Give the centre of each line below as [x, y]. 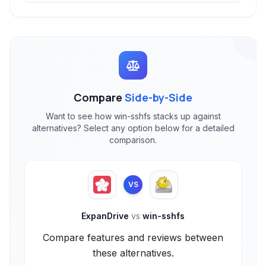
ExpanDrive [106, 216]
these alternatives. [133, 253]
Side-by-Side [159, 97]
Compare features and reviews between [133, 237]
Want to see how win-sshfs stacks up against [133, 116]
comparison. [133, 140]
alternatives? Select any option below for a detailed [133, 128]
